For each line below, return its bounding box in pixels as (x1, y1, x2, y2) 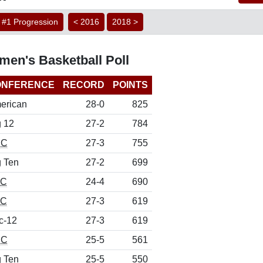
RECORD (63, 80, 104, 90)
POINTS (113, 80, 148, 90)
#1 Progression (2, 17, 58, 26)
